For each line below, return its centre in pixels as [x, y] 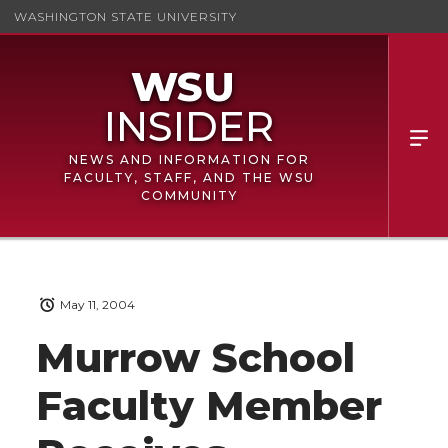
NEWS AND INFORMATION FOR [189, 159]
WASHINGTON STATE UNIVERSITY [125, 16]
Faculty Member [209, 406]
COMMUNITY [189, 195]
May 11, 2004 [97, 305]
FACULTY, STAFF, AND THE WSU [189, 177]
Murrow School [195, 358]
